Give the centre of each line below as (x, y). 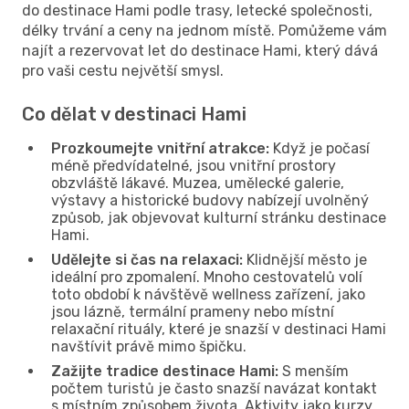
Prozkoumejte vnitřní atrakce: (160, 148)
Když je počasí (320, 148)
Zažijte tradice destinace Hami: (165, 371)
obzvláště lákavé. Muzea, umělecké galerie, (198, 183)
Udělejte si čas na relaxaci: (147, 259)
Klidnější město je (305, 259)
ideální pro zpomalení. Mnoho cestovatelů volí (207, 277)
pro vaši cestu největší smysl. (123, 70)
